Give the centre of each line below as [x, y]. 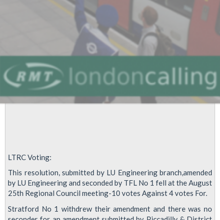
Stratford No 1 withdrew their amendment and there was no [110, 208]
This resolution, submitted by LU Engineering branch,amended [110, 172]
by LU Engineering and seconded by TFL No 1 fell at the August [110, 183]
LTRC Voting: [30, 157]
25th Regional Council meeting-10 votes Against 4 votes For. [108, 193]
